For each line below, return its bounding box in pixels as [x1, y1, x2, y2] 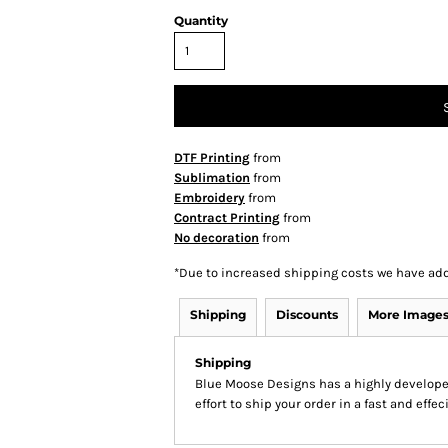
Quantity [174, 13, 228, 29]
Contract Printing [174, 210, 280, 226]
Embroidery [174, 190, 245, 206]
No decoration [174, 230, 259, 246]
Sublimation [174, 170, 250, 186]
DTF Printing [174, 150, 250, 166]
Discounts [276, 307, 338, 323]
